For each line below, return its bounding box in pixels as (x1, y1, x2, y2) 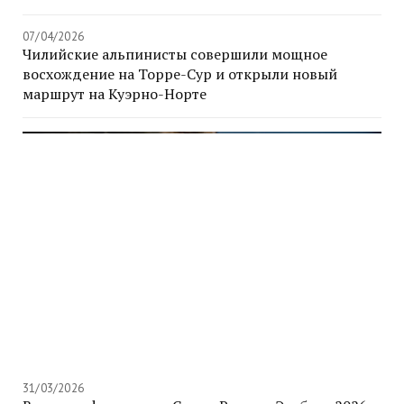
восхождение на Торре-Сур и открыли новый (23, 64, 337, 85)
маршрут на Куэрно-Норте (23, 84, 207, 105)
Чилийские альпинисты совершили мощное (23, 44, 327, 65)
